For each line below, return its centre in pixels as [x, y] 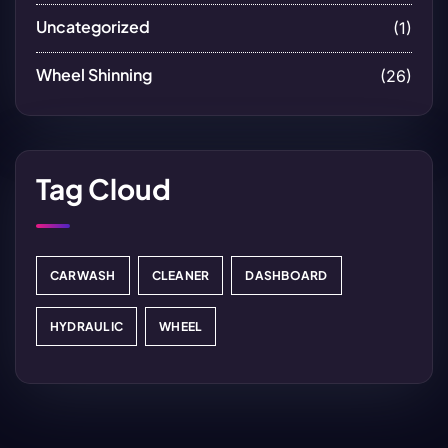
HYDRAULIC [87, 326]
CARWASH [83, 275]
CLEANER [180, 275]
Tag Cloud [103, 188]
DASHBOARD [286, 275]
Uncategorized [93, 26]
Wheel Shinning [94, 74]
